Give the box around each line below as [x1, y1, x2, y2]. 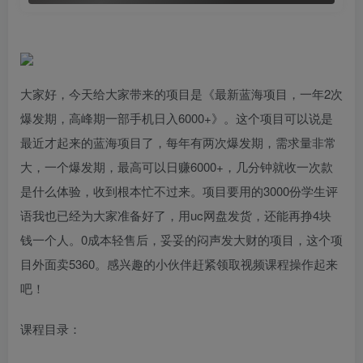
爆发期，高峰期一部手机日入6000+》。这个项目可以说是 [20, 109, 333, 127]
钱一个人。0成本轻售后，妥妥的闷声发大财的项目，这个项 [20, 231, 343, 249]
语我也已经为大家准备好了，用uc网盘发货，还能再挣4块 [20, 207, 331, 224]
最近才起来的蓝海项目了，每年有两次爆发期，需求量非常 [20, 134, 336, 152]
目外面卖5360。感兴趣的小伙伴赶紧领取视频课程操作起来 [20, 255, 338, 273]
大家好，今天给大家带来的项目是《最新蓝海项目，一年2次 [20, 85, 343, 103]
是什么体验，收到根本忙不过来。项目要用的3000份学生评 [20, 182, 338, 200]
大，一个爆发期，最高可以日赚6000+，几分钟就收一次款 [20, 158, 333, 176]
